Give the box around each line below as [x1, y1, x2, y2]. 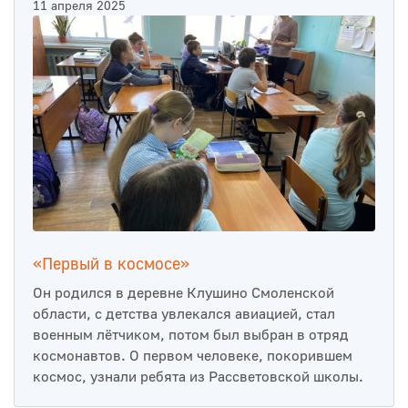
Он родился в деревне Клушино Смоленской [33, 283, 334, 302]
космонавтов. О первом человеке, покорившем [33, 346, 352, 365]
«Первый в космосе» [33, 253, 189, 275]
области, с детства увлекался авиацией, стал [33, 304, 335, 323]
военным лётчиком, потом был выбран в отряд [33, 325, 349, 344]
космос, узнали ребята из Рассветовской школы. [33, 367, 363, 386]
